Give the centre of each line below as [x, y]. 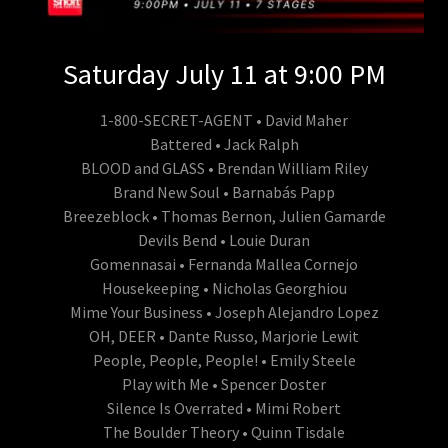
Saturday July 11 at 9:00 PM [224, 73]
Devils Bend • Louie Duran [224, 239]
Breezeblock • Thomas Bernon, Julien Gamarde [224, 215]
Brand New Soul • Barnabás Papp [224, 191]
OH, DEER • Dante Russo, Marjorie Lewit [224, 335]
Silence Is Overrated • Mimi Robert [224, 407]
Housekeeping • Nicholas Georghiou [224, 287]
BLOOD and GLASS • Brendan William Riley [224, 167]
